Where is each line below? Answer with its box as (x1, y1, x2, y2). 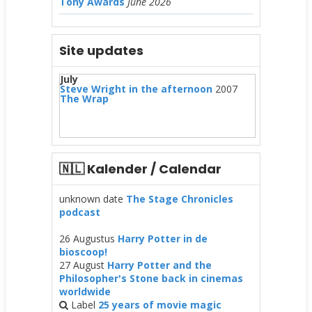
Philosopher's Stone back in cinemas (58, 271, 243, 285)
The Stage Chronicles (125, 192, 233, 205)
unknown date (58, 192, 126, 205)
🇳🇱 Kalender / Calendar (58, 159, 221, 178)
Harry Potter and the (107, 258, 212, 272)
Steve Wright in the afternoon (59, 81, 212, 95)
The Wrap (59, 91, 109, 105)
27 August (58, 258, 107, 272)
